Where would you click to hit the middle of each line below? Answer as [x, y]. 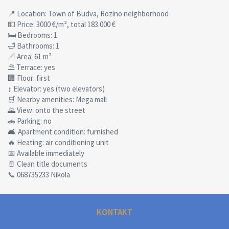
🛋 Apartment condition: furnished [63, 132]
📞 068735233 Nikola [39, 175]
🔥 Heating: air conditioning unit [58, 142]
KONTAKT [114, 212]
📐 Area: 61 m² [30, 56]
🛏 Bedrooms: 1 [32, 35]
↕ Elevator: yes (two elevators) [56, 89]
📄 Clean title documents [48, 164]
